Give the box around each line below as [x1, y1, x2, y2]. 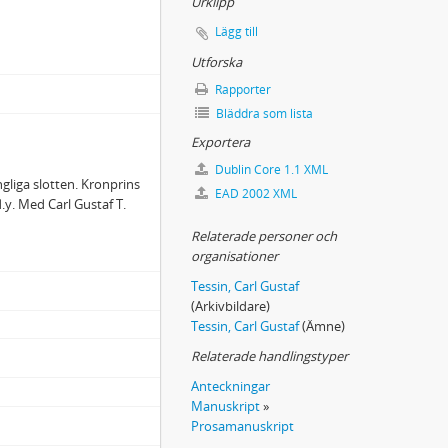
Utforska [191, 53, 242, 71]
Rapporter [212, 81, 271, 98]
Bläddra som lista [213, 105, 313, 122]
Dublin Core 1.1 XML [212, 161, 328, 178]
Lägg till [215, 23, 258, 40]
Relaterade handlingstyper [191, 347, 348, 365]
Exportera [191, 133, 250, 151]
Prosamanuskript [191, 417, 294, 435]
